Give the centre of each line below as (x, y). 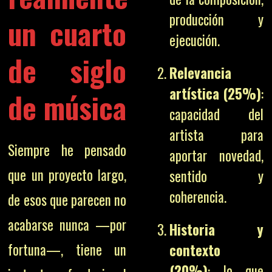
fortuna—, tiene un (67, 249)
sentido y (217, 176)
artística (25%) (216, 93)
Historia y (217, 229)
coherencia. (198, 197)
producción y (217, 19)
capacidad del (217, 114)
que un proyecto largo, (67, 175)
